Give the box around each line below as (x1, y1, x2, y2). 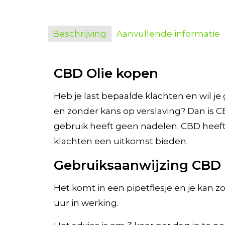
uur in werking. (53, 197, 119, 208)
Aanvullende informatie (117, 28, 220, 39)
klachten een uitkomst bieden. (53, 136, 188, 146)
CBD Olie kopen (53, 65, 158, 81)
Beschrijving (53, 28, 106, 39)
